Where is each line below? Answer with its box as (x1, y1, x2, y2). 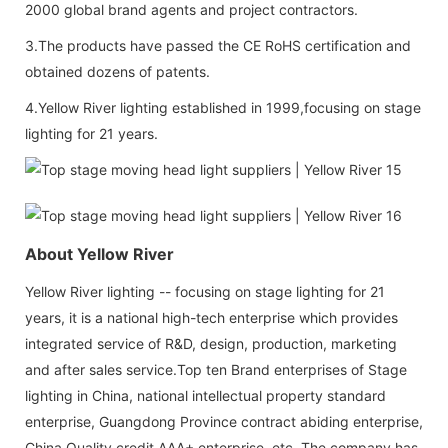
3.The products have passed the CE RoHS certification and (25, 36, 411, 54)
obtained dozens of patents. (25, 62, 210, 80)
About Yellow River (25, 243, 174, 264)
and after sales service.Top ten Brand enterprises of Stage (25, 360, 407, 378)
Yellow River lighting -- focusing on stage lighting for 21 (25, 282, 385, 300)
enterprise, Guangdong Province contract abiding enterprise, (25, 412, 423, 430)
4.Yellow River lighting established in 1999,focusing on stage (25, 98, 421, 116)
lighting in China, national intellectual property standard (25, 386, 386, 404)
